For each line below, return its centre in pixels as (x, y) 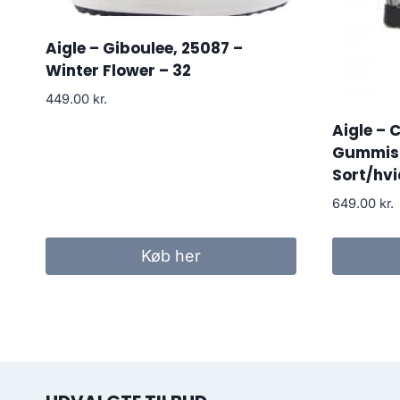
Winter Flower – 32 (118, 71)
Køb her (171, 256)
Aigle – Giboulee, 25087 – (144, 49)
